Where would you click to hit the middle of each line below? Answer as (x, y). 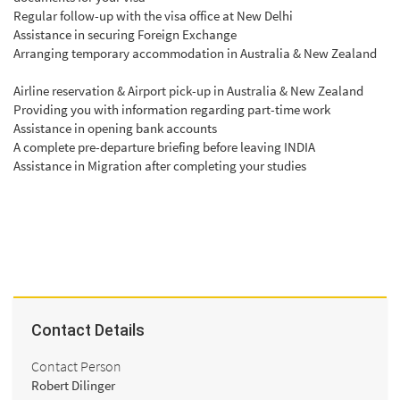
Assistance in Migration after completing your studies (160, 165)
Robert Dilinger (73, 386)
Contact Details (88, 329)
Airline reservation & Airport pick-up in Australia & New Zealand (188, 90)
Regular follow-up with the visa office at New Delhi (153, 15)
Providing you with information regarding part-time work (172, 109)
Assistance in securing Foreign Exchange (125, 34)
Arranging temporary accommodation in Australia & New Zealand (195, 53)
